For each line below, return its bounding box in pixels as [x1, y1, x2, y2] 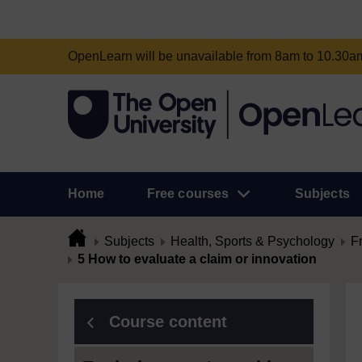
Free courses [146, 187, 229, 200]
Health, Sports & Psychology [170, 234, 335, 248]
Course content [109, 313, 227, 330]
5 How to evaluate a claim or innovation [78, 252, 317, 266]
